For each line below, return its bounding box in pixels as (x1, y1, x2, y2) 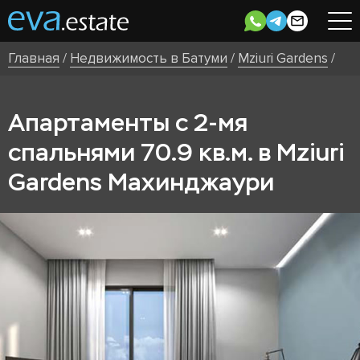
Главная (8, 50, 59, 67)
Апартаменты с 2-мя (8, 108, 247, 137)
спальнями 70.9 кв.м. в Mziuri (8, 137, 345, 167)
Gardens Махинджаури (8, 167, 274, 197)
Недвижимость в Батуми (70, 50, 227, 67)
